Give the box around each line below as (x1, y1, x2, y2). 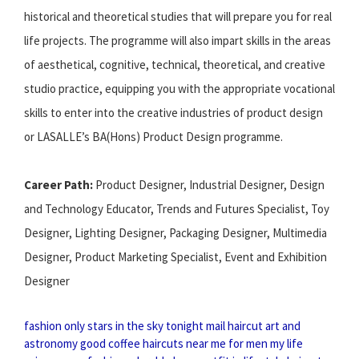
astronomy (24, 335, 78, 351)
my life (270, 335, 303, 351)
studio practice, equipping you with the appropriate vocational (24, 80, 335, 96)
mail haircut (206, 317, 263, 333)
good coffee (80, 335, 140, 351)
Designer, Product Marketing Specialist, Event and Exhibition (24, 248, 327, 264)
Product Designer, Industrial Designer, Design (93, 176, 325, 192)
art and (265, 317, 301, 333)
